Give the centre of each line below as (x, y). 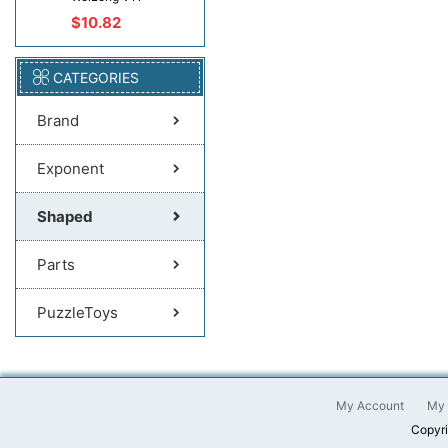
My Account (369, 405)
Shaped (64, 216)
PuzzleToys (77, 312)
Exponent (70, 168)
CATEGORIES (95, 77)
